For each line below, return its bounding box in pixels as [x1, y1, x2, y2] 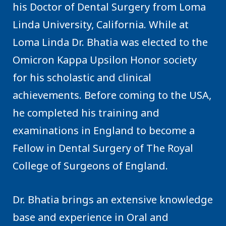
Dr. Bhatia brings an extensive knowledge [13, 192, 213, 206]
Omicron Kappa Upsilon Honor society [13, 52, 197, 67]
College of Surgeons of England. [13, 158, 168, 173]
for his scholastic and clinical [13, 70, 151, 84]
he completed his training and [13, 105, 159, 120]
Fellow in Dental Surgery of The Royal [13, 141, 193, 155]
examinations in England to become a [13, 123, 195, 137]
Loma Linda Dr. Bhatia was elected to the [13, 35, 208, 49]
